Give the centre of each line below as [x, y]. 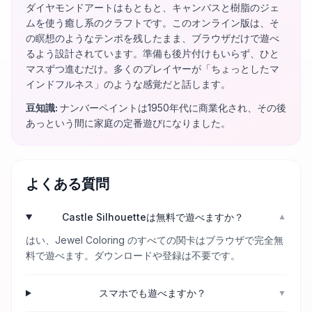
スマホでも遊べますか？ [153, 293]
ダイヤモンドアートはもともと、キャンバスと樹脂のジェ [153, 7]
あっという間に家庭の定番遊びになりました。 [128, 123]
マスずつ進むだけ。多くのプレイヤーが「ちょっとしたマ [153, 69]
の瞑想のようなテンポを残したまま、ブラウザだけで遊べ [153, 38]
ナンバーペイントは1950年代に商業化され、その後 [173, 108]
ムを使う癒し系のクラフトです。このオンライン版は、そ [153, 23]
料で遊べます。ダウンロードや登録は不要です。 [133, 255]
